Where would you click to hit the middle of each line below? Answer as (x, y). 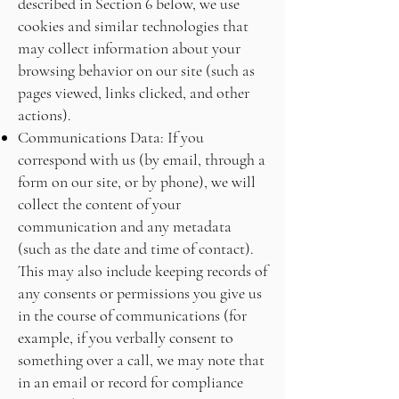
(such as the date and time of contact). (136, 248)
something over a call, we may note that (141, 360)
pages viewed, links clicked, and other (134, 93)
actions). (45, 115)
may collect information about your (129, 48)
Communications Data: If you (111, 137)
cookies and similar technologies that (133, 26)
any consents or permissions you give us (140, 293)
